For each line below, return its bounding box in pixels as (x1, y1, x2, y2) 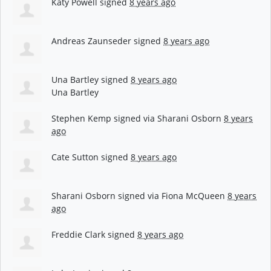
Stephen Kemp (51, 112, 111, 124)
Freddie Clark (51, 228, 105, 240)
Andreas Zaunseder (51, 34, 131, 47)
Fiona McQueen (162, 189, 225, 201)
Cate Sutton (51, 151, 99, 163)
